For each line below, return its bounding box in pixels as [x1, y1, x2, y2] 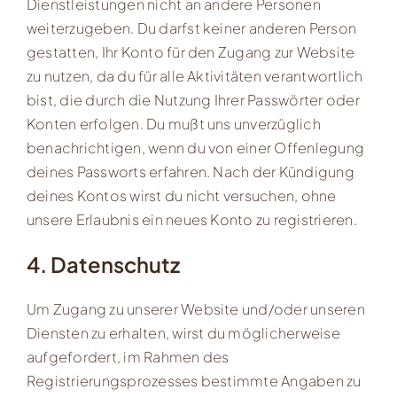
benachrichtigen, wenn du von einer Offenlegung [26, 138, 365, 158]
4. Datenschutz [26, 250, 180, 277]
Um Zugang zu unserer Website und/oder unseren [26, 299, 365, 318]
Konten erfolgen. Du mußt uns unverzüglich [26, 114, 321, 134]
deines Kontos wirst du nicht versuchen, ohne [26, 186, 337, 206]
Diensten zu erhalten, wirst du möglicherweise [26, 323, 340, 342]
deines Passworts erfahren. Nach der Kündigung [26, 162, 354, 182]
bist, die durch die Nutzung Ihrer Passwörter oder [26, 90, 360, 110]
